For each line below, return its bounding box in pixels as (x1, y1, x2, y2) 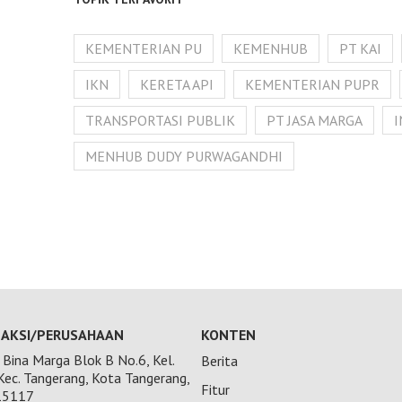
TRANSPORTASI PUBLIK (84, 111, 235, 129)
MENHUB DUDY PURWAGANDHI (84, 147, 283, 165)
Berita (201, 352, 238, 370)
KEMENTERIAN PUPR (244, 75, 380, 93)
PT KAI (338, 39, 381, 57)
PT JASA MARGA (266, 111, 363, 129)
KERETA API (139, 75, 214, 93)
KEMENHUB (232, 39, 308, 57)
